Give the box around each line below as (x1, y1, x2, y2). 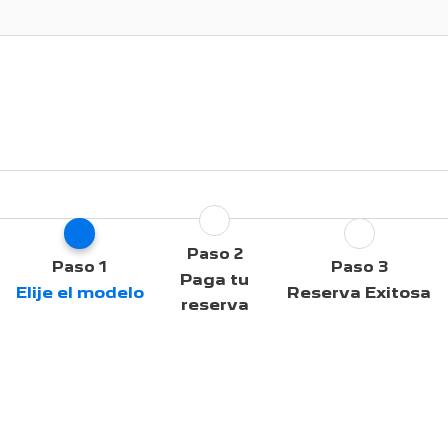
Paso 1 (52, 257, 107, 276)
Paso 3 (330, 257, 388, 276)
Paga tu (180, 270, 249, 289)
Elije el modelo (15, 282, 144, 302)
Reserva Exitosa (287, 282, 431, 302)
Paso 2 (186, 245, 243, 263)
